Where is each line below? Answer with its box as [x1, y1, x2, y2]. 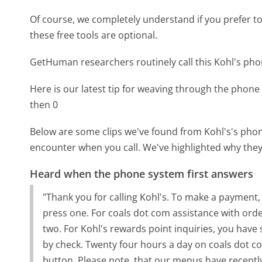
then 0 [30, 98, 58, 111]
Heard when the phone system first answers [30, 167, 254, 181]
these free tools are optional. [30, 28, 158, 42]
